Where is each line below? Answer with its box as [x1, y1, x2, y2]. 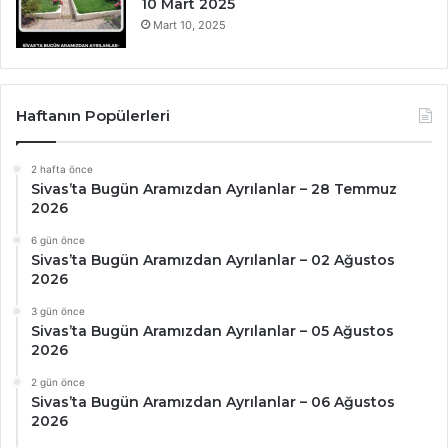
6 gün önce [31, 233, 85, 246]
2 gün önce [31, 375, 85, 388]
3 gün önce [31, 304, 85, 317]
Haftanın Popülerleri [16, 105, 170, 125]
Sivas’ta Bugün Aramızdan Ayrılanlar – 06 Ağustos [31, 392, 395, 411]
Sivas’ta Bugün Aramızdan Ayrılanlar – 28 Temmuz [31, 179, 397, 198]
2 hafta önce [31, 162, 93, 175]
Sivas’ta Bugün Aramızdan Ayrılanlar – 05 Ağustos [31, 321, 394, 340]
